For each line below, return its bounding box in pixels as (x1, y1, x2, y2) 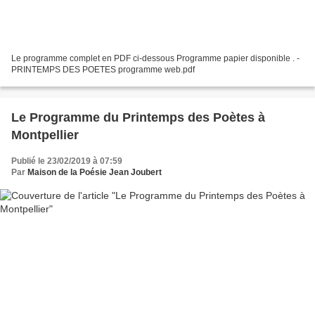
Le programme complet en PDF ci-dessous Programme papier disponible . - (11, 53, 297, 64)
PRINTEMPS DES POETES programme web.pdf (11, 65, 195, 75)
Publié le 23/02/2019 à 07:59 (11, 156, 122, 167)
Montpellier (11, 128, 79, 143)
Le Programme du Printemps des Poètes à (11, 110, 265, 125)
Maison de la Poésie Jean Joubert (27, 167, 162, 178)
